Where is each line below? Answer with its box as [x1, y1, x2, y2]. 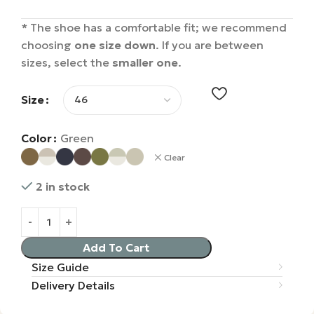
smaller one [112, 55, 178, 69]
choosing [21, 37, 74, 52]
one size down [74, 37, 156, 52]
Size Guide [32, 259, 89, 274]
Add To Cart [83, 240, 150, 254]
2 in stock [36, 179, 90, 193]
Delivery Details [32, 278, 115, 292]
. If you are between [156, 37, 264, 52]
